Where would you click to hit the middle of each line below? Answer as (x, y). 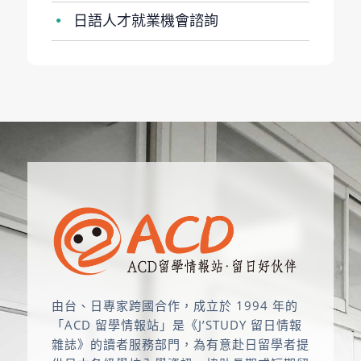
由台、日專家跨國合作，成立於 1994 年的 (174, 305)
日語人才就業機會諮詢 (143, 20)
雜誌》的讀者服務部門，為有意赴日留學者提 (180, 344)
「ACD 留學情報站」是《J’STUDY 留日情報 (176, 325)
